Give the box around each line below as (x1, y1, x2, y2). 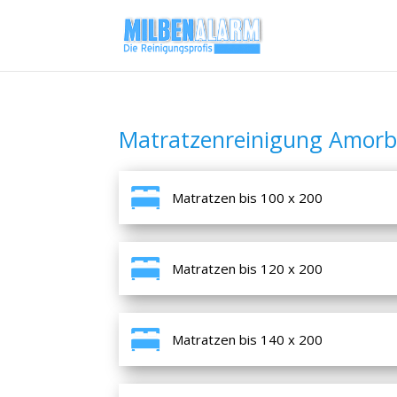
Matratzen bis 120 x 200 (172, 259, 323, 277)
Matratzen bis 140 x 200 (172, 330, 323, 348)
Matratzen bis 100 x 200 (172, 188, 323, 206)
